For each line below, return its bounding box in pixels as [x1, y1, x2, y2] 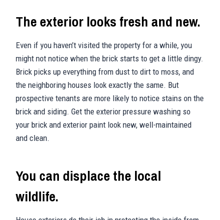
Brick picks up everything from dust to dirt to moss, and [16, 66, 194, 77]
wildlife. [16, 187, 58, 206]
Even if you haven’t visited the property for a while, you [16, 40, 192, 50]
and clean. [16, 133, 50, 143]
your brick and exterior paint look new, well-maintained [16, 119, 192, 130]
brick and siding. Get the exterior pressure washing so [16, 106, 191, 116]
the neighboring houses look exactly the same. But [16, 80, 179, 90]
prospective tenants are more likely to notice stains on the [16, 93, 204, 103]
